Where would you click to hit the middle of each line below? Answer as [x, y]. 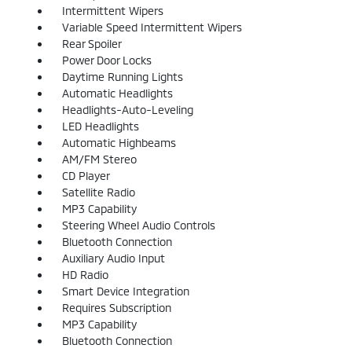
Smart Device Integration [125, 291]
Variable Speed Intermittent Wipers [152, 27]
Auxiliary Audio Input [113, 258]
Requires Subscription [116, 307]
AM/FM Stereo [99, 159]
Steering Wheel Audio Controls [138, 225]
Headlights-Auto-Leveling [127, 109]
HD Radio [85, 274]
